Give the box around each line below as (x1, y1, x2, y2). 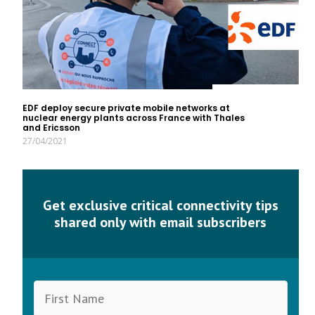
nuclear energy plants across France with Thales (22, 111, 245, 124)
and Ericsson (22, 121, 81, 134)
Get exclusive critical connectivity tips (42, 196, 278, 214)
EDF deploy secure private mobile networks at (22, 101, 231, 114)
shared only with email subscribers (54, 213, 267, 231)
